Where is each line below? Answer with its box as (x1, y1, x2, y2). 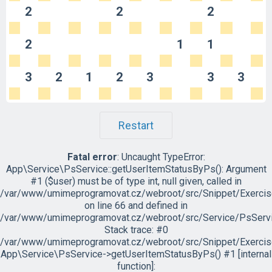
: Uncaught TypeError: (117, 151, 205, 163)
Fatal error (67, 151, 117, 163)
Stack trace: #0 (104, 224, 168, 236)
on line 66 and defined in (84, 200, 188, 211)
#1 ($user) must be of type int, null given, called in (30, 175, 242, 187)
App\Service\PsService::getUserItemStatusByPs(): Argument (5, 163, 267, 175)
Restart (118, 119, 154, 132)
